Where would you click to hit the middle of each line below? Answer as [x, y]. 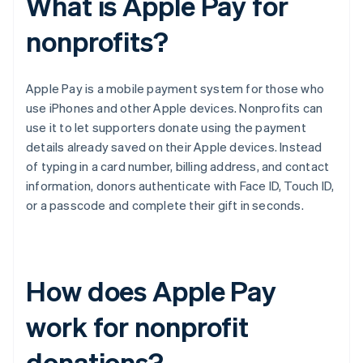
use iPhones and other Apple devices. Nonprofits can [175, 108]
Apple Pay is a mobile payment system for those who [175, 89]
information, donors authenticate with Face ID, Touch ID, [180, 186]
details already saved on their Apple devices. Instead [174, 147]
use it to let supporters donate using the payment [166, 128]
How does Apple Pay [152, 291]
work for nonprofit [138, 327]
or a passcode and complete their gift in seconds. [165, 205]
